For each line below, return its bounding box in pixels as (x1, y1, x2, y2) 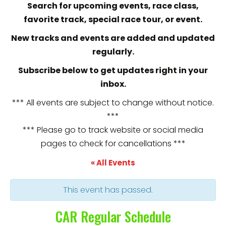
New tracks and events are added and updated (11, 32, 215, 44)
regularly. (92, 46, 134, 58)
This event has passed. (63, 184, 153, 196)
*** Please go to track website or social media (23, 124, 203, 136)
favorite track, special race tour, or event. (24, 14, 202, 25)
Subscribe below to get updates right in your (18, 65, 208, 76)
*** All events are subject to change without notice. (12, 97, 214, 108)
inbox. (100, 78, 126, 90)
